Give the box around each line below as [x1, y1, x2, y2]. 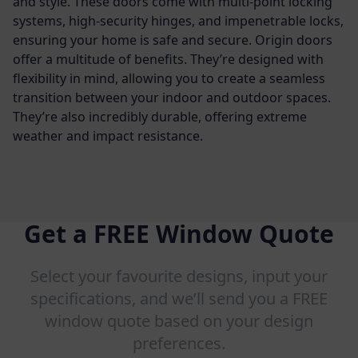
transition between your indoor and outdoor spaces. [13, 88, 331, 106]
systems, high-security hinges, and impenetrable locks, [13, 11, 344, 30]
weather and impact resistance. [13, 126, 203, 145]
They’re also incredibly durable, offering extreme [13, 107, 307, 125]
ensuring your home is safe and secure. [13, 30, 255, 49]
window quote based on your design [45, 309, 313, 332]
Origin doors [255, 30, 332, 49]
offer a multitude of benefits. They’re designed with [13, 50, 324, 68]
